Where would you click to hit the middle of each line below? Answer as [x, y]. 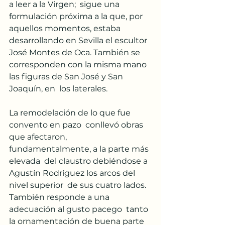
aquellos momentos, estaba [67, 28]
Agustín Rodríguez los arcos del [73, 173]
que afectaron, [39, 137]
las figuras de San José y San [67, 76]
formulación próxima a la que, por [77, 16]
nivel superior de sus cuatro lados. [79, 185]
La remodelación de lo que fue [71, 113]
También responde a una [60, 197]
